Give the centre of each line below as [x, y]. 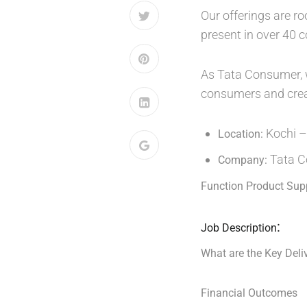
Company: [244, 160]
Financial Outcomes [249, 293]
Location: [241, 134]
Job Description [239, 228]
